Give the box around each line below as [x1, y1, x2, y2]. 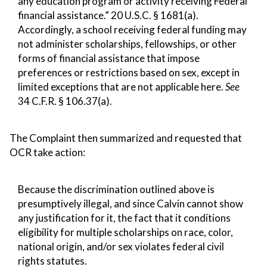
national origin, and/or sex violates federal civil [18, 240, 224, 253]
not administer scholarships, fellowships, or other [18, 37, 237, 50]
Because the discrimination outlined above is [18, 182, 215, 195]
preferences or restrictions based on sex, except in [18, 66, 240, 79]
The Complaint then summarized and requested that [10, 131, 242, 144]
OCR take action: [10, 145, 85, 159]
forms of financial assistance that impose [18, 51, 200, 64]
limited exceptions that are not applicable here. [18, 80, 225, 93]
